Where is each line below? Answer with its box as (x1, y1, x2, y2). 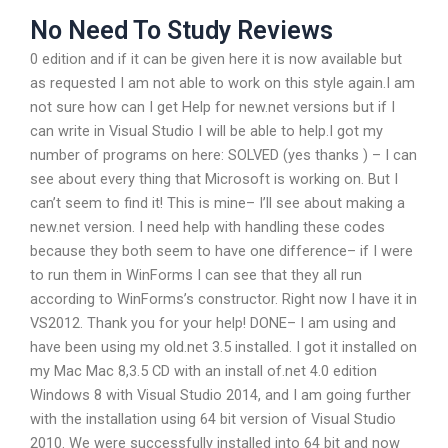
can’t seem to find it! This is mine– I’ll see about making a (30, 194, 405, 213)
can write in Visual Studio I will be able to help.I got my (30, 122, 383, 141)
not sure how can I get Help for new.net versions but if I (30, 98, 395, 117)
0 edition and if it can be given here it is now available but (30, 50, 402, 69)
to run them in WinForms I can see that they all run (30, 266, 362, 285)
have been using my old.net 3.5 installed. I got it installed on (30, 338, 417, 357)
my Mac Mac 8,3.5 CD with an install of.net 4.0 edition (30, 362, 377, 381)
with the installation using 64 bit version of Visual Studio (30, 410, 396, 429)
